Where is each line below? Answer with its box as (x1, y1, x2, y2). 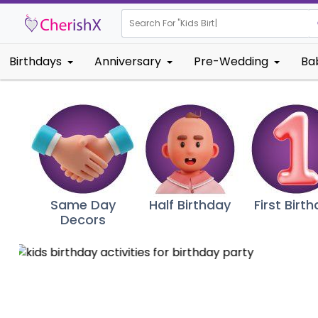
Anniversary (94, 53, 161, 70)
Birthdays (9, 53, 62, 70)
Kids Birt (180, 17, 214, 29)
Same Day (50, 196, 116, 214)
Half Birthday (148, 196, 231, 214)
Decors (60, 211, 106, 229)
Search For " (129, 17, 180, 29)
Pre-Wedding (194, 53, 268, 70)
